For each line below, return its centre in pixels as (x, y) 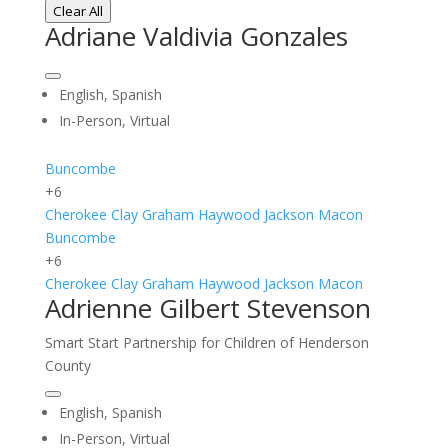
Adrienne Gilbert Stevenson (207, 308)
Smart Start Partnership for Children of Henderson (206, 342)
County (67, 365)
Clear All (77, 11)
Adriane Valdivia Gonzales (196, 36)
